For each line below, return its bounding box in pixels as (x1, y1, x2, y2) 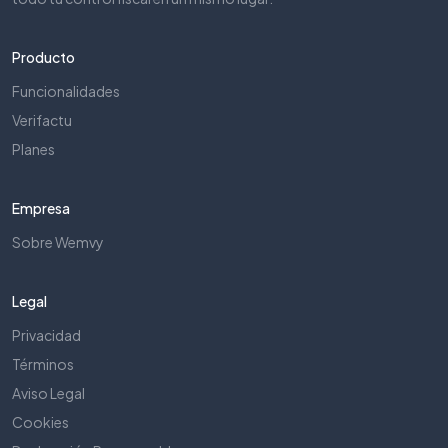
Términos (12, 354, 74, 373)
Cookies (12, 412, 69, 431)
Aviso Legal (12, 383, 85, 402)
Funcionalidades (12, 81, 120, 100)
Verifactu (12, 110, 72, 129)
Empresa (12, 198, 70, 217)
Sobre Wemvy (12, 232, 104, 251)
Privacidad (12, 325, 81, 344)
